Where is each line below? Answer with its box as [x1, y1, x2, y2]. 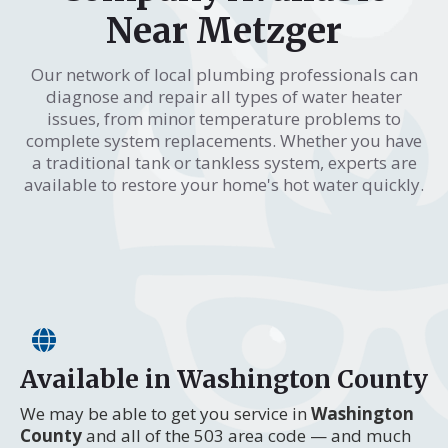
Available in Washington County [20, 362, 428, 395]
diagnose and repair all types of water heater [46, 84, 402, 108]
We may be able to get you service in [20, 401, 311, 425]
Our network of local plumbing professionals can [30, 62, 418, 86]
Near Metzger [106, 8, 342, 53]
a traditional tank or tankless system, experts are [31, 150, 417, 174]
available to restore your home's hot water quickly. [24, 172, 424, 196]
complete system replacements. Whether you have [26, 128, 422, 152]
